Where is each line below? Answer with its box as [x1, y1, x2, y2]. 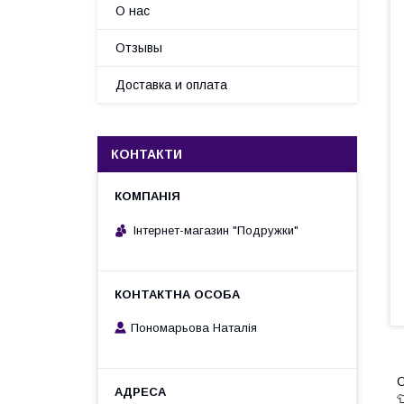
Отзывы [115, 41, 162, 55]
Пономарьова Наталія [131, 321, 257, 335]
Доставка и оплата [115, 78, 227, 92]
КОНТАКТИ [111, 147, 182, 161]
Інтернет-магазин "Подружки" [133, 223, 298, 237]
